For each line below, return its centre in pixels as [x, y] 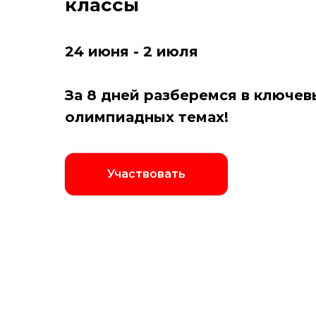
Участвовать [146, 174]
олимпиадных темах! [147, 117]
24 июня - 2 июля [132, 52]
